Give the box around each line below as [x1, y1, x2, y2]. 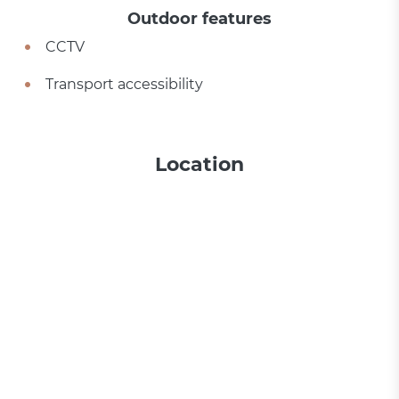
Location [155, 152, 244, 176]
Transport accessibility [45, 76, 204, 93]
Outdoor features [127, 9, 272, 28]
